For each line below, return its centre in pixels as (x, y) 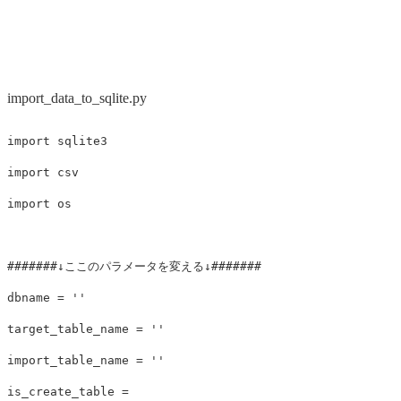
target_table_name (68, 328)
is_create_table (61, 391)
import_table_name (68, 360)
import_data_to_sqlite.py (77, 98)
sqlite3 (82, 141)
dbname (29, 297)
